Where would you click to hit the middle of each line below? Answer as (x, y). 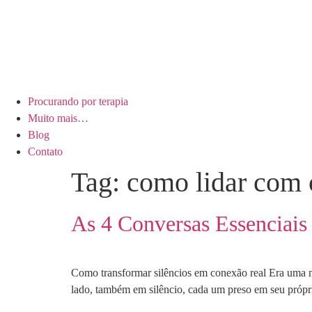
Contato (45, 151)
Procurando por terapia (78, 101)
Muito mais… (58, 118)
